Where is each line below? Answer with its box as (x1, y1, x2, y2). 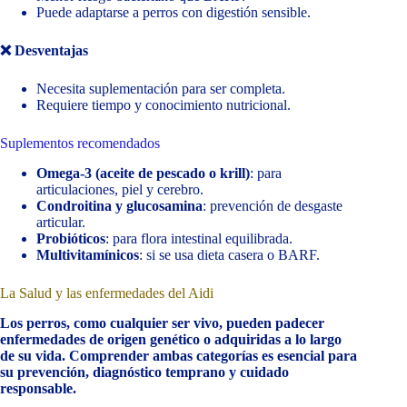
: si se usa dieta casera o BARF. (139, 247, 320, 263)
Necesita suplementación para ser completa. (36, 81, 285, 97)
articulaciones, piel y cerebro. (36, 182, 203, 197)
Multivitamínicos (36, 247, 139, 263)
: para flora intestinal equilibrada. (105, 231, 293, 246)
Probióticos (36, 231, 105, 246)
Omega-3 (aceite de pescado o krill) (36, 165, 250, 181)
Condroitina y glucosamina (36, 198, 203, 213)
